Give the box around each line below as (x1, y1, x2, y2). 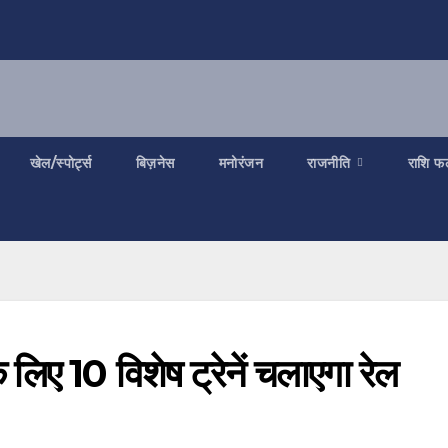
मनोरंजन (218, 154, 263, 173)
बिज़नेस (135, 154, 175, 173)
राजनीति (307, 154, 355, 173)
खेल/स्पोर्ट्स (29, 154, 92, 173)
